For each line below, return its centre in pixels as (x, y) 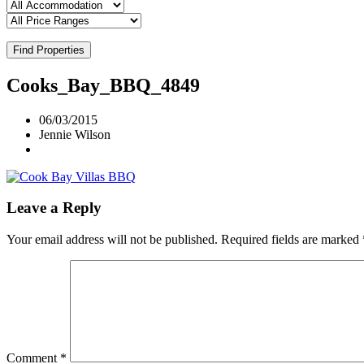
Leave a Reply (54, 208)
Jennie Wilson (75, 134)
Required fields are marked (292, 239)
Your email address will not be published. (112, 239)
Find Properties (49, 50)
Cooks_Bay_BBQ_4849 (103, 85)
